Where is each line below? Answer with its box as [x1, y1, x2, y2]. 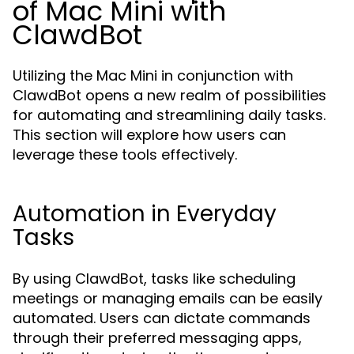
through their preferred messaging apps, [13, 328, 302, 348]
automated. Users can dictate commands [13, 308, 311, 328]
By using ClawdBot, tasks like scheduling [13, 269, 296, 288]
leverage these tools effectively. [13, 145, 237, 164]
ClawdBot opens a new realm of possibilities [13, 85, 326, 105]
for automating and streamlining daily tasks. [13, 105, 326, 125]
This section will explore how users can [13, 125, 286, 145]
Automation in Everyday [13, 198, 277, 229]
